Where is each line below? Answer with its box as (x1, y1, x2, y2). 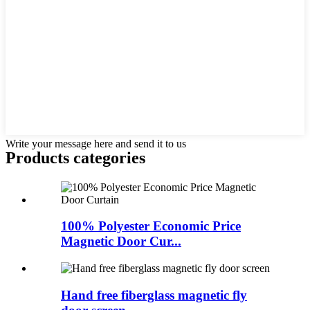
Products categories (6, 148, 145, 167)
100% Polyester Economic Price (61, 219, 241, 234)
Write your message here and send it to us (6, 137, 186, 149)
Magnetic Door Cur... (61, 234, 181, 249)
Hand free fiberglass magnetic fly (61, 287, 247, 302)
